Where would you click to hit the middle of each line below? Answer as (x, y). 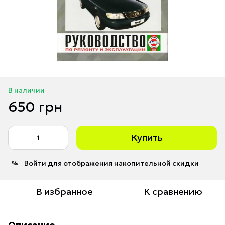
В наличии (26, 90)
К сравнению (173, 191)
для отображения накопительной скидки (123, 163)
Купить (147, 137)
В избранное (64, 191)
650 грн (35, 107)
